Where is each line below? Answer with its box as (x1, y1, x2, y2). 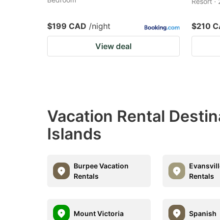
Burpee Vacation (74, 162, 129, 170)
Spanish (189, 209, 217, 218)
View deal (95, 41, 132, 51)
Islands (47, 124, 102, 143)
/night (89, 21, 110, 31)
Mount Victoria (74, 209, 124, 218)
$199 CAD (47, 21, 86, 31)
